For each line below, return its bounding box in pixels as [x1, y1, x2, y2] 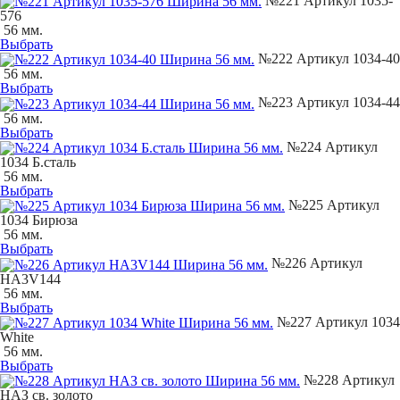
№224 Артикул [283, 138, 378, 154]
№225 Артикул [285, 196, 379, 212]
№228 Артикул [300, 371, 395, 387]
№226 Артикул [268, 255, 362, 271]
